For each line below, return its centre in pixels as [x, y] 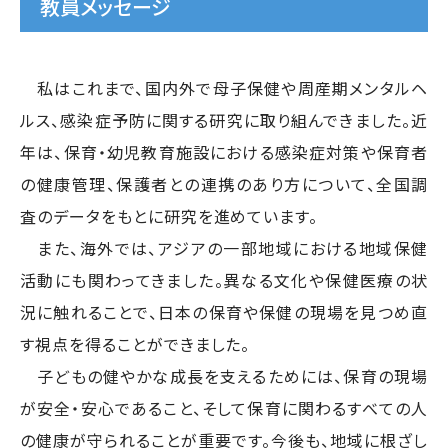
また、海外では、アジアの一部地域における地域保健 [224, 247]
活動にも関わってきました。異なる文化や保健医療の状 [224, 279]
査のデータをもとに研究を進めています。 [169, 215]
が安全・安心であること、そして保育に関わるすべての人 [224, 407]
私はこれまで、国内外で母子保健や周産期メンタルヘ [224, 87]
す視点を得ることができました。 [135, 343]
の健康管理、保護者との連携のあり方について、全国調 [224, 183]
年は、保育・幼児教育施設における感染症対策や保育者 [224, 151]
